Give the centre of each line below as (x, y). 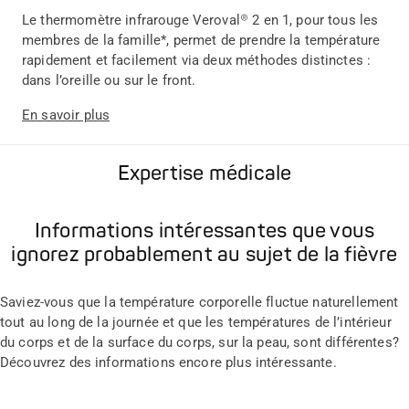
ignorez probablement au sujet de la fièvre (204, 254)
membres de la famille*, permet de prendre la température (201, 40)
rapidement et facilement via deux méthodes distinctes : (197, 60)
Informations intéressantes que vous (204, 231)
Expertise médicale (204, 174)
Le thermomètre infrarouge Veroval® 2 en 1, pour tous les (200, 20)
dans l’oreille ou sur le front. (109, 80)
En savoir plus (66, 115)
